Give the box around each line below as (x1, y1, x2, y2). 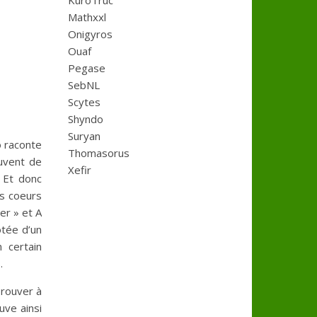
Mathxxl (68, 10, 106, 24)
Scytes (68, 95, 100, 109)
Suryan (68, 129, 100, 143)
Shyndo (68, 112, 103, 126)
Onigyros (68, 27, 113, 41)
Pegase (68, 61, 105, 75)
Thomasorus (68, 146, 129, 160)
